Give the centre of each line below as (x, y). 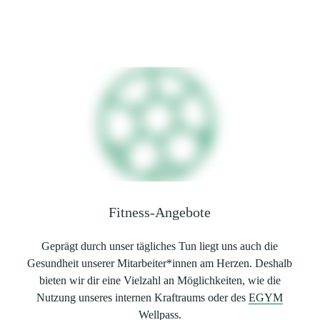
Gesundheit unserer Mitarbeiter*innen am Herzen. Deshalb (160, 263)
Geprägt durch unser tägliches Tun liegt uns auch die (160, 246)
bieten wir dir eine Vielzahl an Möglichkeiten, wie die (160, 280)
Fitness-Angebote (160, 212)
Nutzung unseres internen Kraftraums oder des (143, 297)
